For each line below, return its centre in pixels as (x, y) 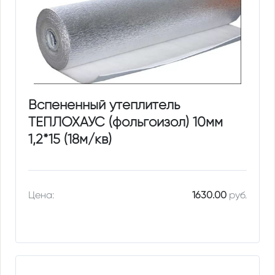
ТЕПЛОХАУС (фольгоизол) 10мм (126, 122)
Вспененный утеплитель (104, 105)
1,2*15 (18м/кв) (70, 139)
